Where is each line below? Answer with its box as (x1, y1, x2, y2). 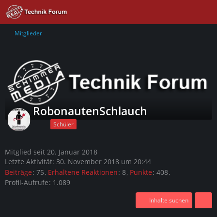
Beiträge (5, 167, 32, 177)
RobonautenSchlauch (33, 103, 147, 119)
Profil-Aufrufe (5, 177, 48, 187)
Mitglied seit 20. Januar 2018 (5, 147, 97, 157)
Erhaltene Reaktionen (48, 167, 118, 177)
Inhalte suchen (149, 196, 188, 204)
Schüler (53, 120, 74, 129)
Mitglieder (15, 29, 42, 37)
